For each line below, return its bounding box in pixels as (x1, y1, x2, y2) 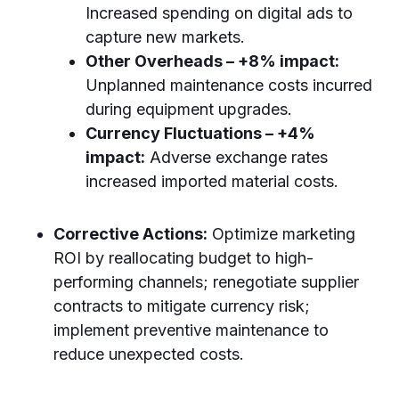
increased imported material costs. (85, 171, 338, 191)
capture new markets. (85, 27, 245, 46)
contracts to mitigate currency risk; (53, 296, 310, 315)
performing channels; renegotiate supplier (53, 272, 359, 291)
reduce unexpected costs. (53, 344, 244, 363)
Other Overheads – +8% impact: (85, 51, 339, 70)
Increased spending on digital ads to (85, 3, 353, 22)
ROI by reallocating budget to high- (53, 248, 313, 267)
